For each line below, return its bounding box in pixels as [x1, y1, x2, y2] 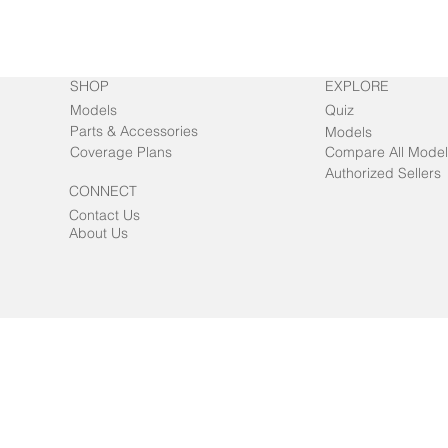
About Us [69, 224, 128, 243]
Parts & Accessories [70, 122, 198, 141]
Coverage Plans [70, 143, 172, 162]
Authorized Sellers [325, 164, 442, 183]
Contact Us [69, 206, 140, 225]
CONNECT [69, 182, 137, 201]
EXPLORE [325, 77, 390, 96]
